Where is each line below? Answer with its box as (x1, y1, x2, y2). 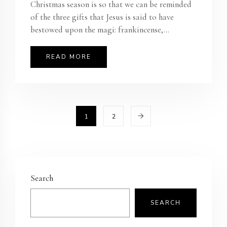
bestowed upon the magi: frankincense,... (30, 24, 169, 35)
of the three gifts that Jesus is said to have (30, 11, 174, 22)
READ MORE (46, 52, 91, 61)
